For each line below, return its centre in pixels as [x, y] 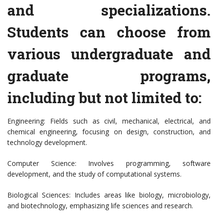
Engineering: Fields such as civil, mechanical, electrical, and [109, 121]
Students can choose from [109, 32]
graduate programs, [109, 76]
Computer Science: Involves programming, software [109, 163]
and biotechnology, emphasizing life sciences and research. [100, 206]
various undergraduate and [109, 54]
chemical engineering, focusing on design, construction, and [109, 132]
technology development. [47, 143]
